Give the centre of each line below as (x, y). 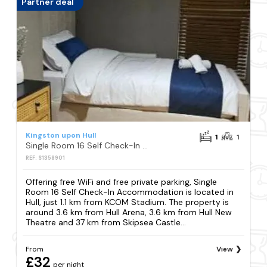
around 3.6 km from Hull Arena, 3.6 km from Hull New (129, 212)
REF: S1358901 (46, 158)
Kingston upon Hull (61, 135)
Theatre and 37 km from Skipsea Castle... (106, 222)
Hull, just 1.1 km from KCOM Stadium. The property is (128, 202)
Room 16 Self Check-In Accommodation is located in (130, 192)
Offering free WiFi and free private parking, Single (122, 181)
